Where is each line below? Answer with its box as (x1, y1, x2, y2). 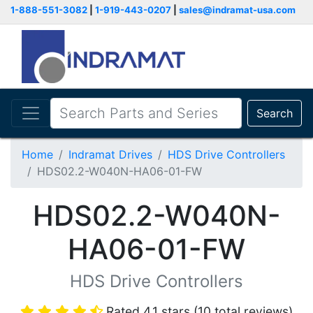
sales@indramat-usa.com (179, 4, 296, 15)
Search (256, 106, 293, 120)
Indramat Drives (68, 147, 152, 161)
